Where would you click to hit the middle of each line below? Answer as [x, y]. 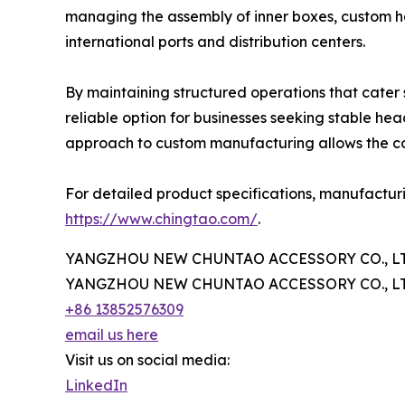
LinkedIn [96, 386]
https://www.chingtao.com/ [161, 219]
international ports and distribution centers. [215, 42]
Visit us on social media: [147, 360]
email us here [112, 335]
